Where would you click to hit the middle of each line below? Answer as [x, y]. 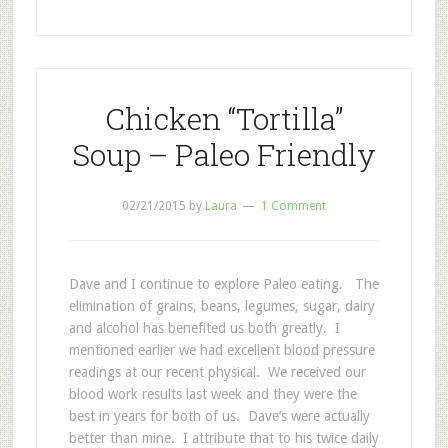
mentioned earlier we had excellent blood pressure [221, 349]
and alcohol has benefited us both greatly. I [204, 327]
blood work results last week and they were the [212, 393]
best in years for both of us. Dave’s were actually [219, 415]
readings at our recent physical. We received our [217, 371]
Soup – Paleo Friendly [223, 154]
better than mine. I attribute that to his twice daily [223, 437]
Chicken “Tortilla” [223, 118]
